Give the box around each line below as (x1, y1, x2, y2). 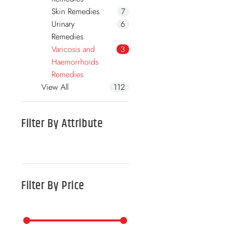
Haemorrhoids (51, 56, 98, 68)
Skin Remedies (51, 6, 99, 18)
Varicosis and (51, 43, 95, 55)
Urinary (51, 18, 75, 30)
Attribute (62, 115, 103, 133)
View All (41, 81, 69, 93)
